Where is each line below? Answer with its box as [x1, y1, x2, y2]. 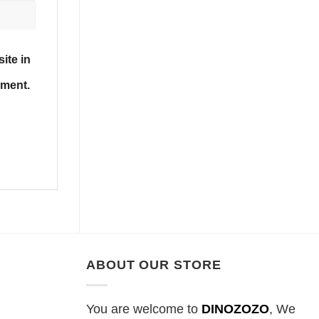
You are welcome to [86, 302, 202, 317]
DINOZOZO [202, 302, 269, 317]
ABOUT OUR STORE [86, 258, 221, 273]
